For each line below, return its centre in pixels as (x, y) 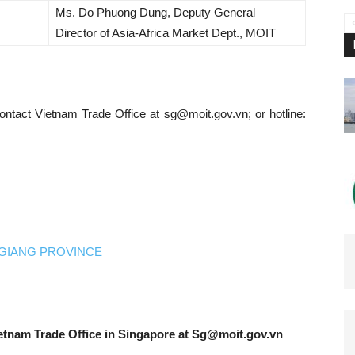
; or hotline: (277, 114)
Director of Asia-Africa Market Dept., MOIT (166, 33)
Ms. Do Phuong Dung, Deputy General (155, 12)
